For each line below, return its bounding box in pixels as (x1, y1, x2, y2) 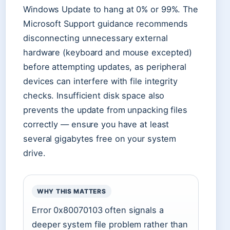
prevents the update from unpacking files (23, 104, 187, 115)
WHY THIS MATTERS (37, 187, 106, 195)
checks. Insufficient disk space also (23, 90, 165, 101)
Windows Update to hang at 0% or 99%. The (23, 4, 198, 14)
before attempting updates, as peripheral (23, 61, 186, 72)
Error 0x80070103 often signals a (32, 204, 164, 215)
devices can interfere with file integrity (23, 75, 178, 86)
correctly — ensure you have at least (23, 119, 169, 129)
